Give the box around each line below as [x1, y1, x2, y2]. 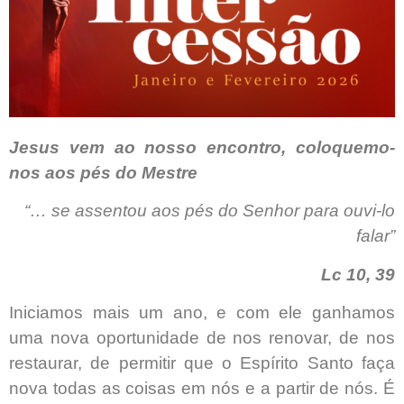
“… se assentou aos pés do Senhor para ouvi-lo [24, 201, 395, 221]
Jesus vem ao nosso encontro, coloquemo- [9, 137, 395, 157]
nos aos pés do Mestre [9, 162, 197, 182]
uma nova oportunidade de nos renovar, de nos [9, 327, 395, 347]
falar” [356, 226, 395, 246]
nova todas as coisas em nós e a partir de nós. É [9, 378, 395, 398]
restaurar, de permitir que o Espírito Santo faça [9, 353, 395, 372]
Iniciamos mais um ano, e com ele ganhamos [9, 302, 395, 322]
